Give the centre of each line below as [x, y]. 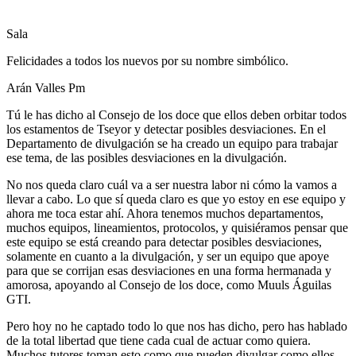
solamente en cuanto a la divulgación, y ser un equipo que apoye [168, 256]
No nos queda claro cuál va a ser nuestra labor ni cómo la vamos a [172, 184]
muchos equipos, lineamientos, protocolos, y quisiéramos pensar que [177, 227]
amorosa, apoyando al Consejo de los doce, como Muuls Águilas [169, 284]
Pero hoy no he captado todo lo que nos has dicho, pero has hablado [177, 326]
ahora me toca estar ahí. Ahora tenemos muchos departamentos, [165, 213]
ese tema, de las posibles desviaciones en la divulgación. [147, 157]
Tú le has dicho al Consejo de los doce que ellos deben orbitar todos [176, 114]
